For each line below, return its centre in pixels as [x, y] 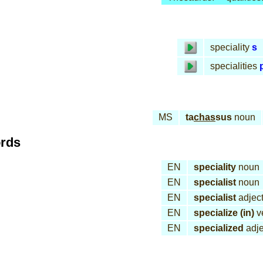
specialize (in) [224, 213]
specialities [234, 66]
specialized [219, 228]
